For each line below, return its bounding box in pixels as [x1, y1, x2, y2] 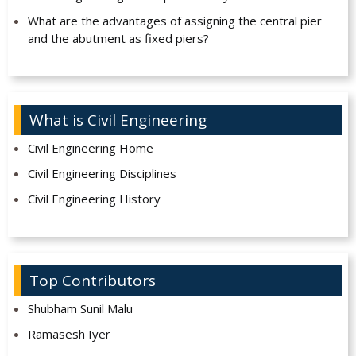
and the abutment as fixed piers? [27, 30, 209, 47]
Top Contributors [29, 270, 156, 292]
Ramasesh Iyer [27, 326, 110, 342]
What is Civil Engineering [29, 110, 207, 131]
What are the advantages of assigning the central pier [27, 13, 322, 29]
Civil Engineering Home [27, 140, 153, 157]
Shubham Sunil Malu [27, 300, 133, 317]
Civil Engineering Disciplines [27, 165, 176, 182]
